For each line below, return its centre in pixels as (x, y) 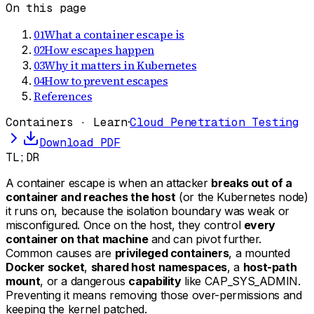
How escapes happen (99, 50)
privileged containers (172, 253)
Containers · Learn (67, 123)
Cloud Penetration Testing (214, 123)
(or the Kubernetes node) (242, 197)
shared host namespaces (159, 267)
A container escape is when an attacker (109, 183)
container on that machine (77, 239)
